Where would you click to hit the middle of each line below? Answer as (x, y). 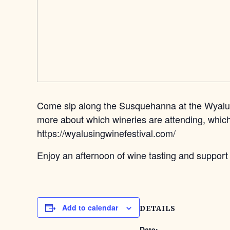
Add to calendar (90, 207)
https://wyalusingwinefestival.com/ (106, 133)
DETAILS (158, 208)
